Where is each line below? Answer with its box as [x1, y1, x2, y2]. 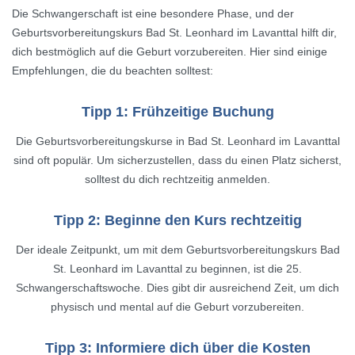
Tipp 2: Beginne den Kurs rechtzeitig [53, 212, 302, 229]
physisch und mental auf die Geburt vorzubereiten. [51, 300, 304, 314]
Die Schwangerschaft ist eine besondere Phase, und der [12, 7, 294, 21]
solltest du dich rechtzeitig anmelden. [85, 173, 270, 186]
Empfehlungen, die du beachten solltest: [12, 64, 213, 78]
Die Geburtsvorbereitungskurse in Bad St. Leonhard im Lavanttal [15, 135, 340, 148]
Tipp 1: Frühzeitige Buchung [81, 104, 274, 120]
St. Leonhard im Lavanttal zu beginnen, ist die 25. [53, 262, 302, 276]
